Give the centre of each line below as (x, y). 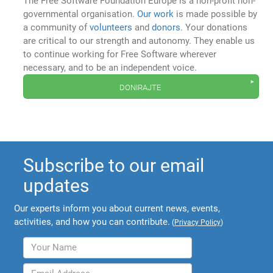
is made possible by (216, 14)
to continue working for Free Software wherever (120, 55)
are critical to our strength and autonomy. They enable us (139, 41)
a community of (57, 28)
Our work (156, 14)
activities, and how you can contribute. (92, 222)
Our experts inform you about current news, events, (117, 208)
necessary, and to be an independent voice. (110, 68)
